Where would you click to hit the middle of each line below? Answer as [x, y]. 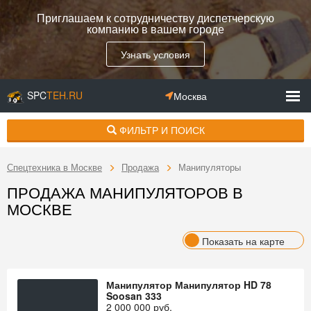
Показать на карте [243, 241]
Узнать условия [155, 54]
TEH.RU [65, 95]
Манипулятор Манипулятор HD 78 [189, 285]
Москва [190, 96]
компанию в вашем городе [155, 29]
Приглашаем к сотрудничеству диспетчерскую [155, 18]
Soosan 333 [134, 296]
